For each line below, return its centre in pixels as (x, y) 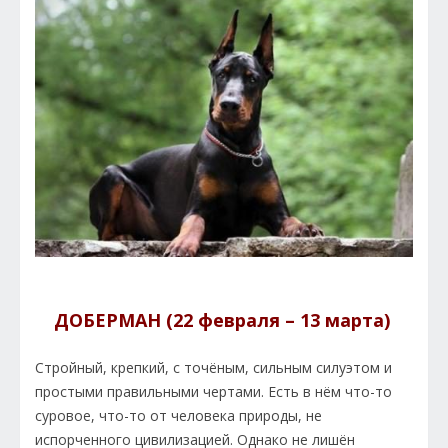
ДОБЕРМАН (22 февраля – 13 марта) (224, 320)
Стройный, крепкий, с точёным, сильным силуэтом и (213, 368)
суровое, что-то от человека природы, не (178, 416)
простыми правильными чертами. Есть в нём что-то (213, 392)
